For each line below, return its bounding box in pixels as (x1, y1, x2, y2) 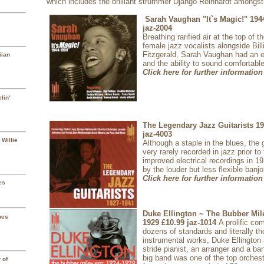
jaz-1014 (184, 218, 219, 227)
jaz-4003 (143, 130, 172, 139)
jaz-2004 (143, 24, 172, 33)
